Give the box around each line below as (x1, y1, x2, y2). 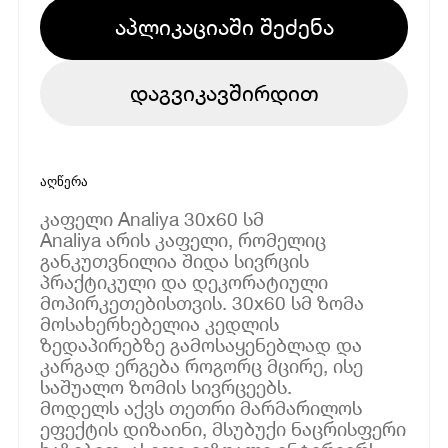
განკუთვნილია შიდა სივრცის (40, 248, 310, 272)
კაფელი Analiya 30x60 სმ (40, 206, 265, 230)
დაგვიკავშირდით (129, 79, 319, 106)
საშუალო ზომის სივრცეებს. (40, 374, 293, 398)
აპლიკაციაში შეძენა (114, 13, 334, 40)
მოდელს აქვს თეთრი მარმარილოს (40, 395, 363, 419)
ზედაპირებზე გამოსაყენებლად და (40, 332, 363, 356)
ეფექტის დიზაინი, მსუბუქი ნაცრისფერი (40, 416, 407, 440)
